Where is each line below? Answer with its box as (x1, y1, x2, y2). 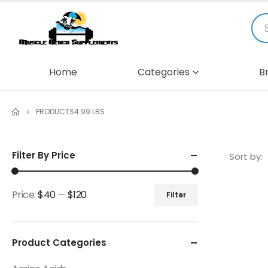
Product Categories (12, 236, 106, 249)
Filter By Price (12, 148, 75, 162)
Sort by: (229, 150, 263, 163)
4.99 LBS (74, 106, 105, 117)
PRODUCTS (36, 106, 74, 117)
